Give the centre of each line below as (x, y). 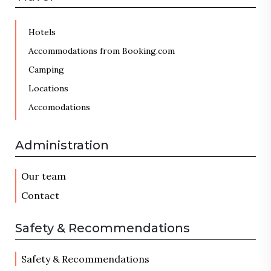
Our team (44, 176)
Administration (62, 145)
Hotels (42, 32)
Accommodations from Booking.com (102, 51)
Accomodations (59, 107)
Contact (40, 195)
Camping (46, 70)
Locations (48, 88)
